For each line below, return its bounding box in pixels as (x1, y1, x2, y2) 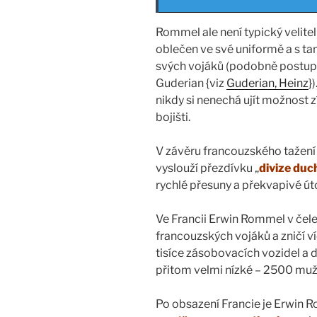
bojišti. (156, 110, 190, 125)
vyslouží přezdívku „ (156, 161, 259, 175)
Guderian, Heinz (226, 76, 309, 91)
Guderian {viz (156, 76, 226, 91)
